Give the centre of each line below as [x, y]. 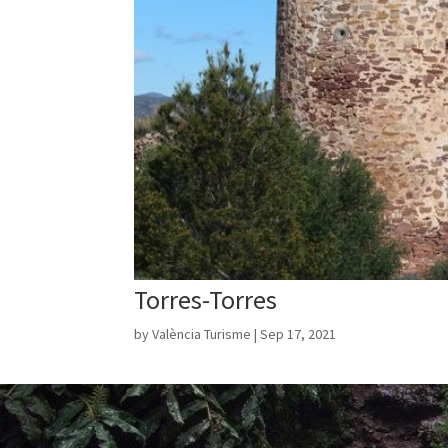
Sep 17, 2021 [298, 334]
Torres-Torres [206, 300]
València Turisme [202, 334]
